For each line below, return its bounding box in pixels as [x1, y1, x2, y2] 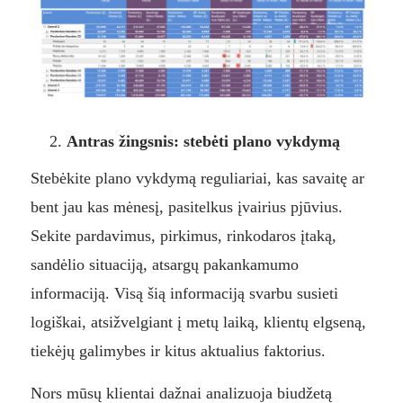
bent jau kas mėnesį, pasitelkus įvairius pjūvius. [30, 198, 343, 217]
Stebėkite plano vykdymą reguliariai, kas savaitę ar [30, 169, 364, 188]
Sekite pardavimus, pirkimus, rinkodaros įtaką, [30, 227, 336, 246]
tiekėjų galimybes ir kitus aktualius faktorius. [30, 342, 326, 361]
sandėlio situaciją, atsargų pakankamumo [30, 255, 299, 274]
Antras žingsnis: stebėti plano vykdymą [66, 132, 340, 151]
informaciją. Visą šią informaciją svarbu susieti [30, 284, 338, 303]
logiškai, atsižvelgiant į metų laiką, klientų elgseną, [30, 313, 366, 332]
